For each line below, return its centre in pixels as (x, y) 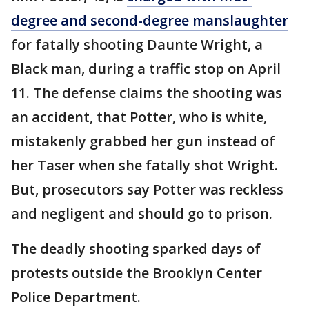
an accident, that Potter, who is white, (139, 117)
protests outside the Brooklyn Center (137, 273)
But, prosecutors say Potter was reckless (147, 189)
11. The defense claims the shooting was (147, 93)
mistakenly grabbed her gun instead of (143, 141)
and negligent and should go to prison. (142, 213)
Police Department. (78, 297)
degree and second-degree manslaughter (150, 20)
